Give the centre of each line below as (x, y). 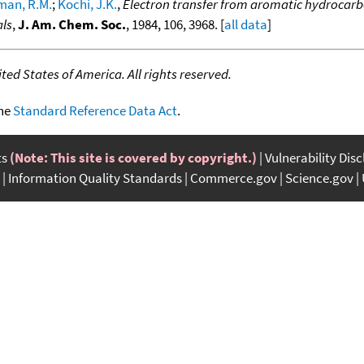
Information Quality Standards (95, 178)
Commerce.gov (234, 178)
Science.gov (319, 178)
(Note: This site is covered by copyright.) (133, 157)
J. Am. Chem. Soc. (72, 24)
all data (246, 24)
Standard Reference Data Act (95, 110)
